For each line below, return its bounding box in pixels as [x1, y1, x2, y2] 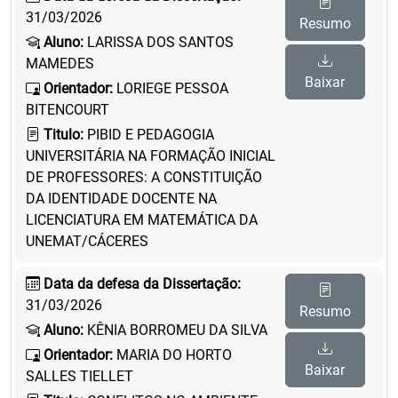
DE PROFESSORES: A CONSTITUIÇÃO [26, 169, 262, 186]
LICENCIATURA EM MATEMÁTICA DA [26, 211, 258, 228]
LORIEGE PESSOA [113, 80, 228, 97]
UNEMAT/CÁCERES [26, 233, 148, 250]
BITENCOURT [26, 101, 109, 118]
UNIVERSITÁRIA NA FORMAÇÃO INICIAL [26, 147, 275, 164]
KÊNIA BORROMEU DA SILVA [84, 322, 267, 338]
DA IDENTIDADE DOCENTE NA [26, 190, 217, 207]
